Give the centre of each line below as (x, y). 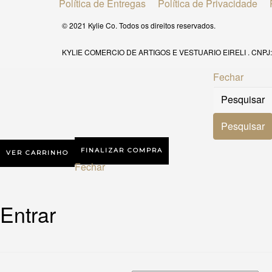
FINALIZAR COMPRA (122, 150)
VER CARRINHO (37, 152)
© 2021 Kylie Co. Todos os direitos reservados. (139, 25)
